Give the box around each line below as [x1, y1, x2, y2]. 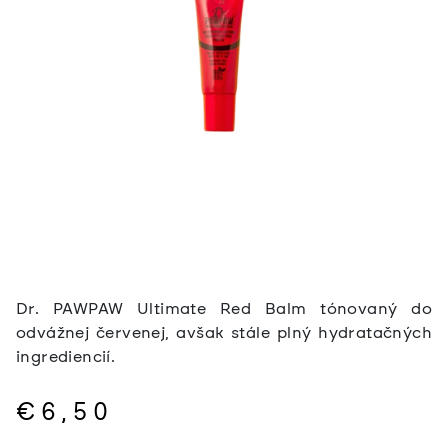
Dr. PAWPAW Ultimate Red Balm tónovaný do [16, 298, 432, 318]
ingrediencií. [16, 346, 116, 366]
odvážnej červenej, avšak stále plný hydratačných [16, 322, 432, 342]
